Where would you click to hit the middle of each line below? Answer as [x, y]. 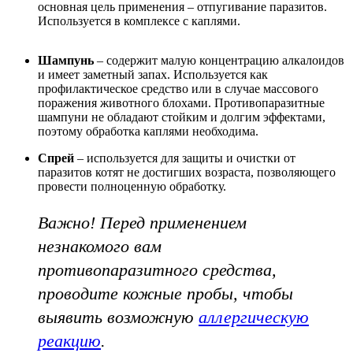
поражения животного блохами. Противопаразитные [181, 102]
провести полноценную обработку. [132, 186]
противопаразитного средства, [157, 269]
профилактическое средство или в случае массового [178, 88]
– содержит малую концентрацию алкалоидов [219, 60]
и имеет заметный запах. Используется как [153, 74]
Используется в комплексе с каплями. [139, 20]
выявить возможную [118, 317]
